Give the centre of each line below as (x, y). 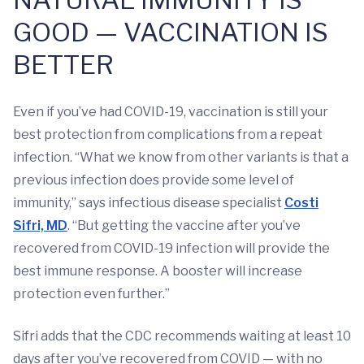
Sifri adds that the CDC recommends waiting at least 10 (182, 336)
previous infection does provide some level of (154, 180)
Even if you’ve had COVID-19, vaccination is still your (171, 112)
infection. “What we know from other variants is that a (181, 158)
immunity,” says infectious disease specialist (149, 203)
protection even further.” (91, 294)
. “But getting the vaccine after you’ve (184, 226)
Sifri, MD (40, 226)
